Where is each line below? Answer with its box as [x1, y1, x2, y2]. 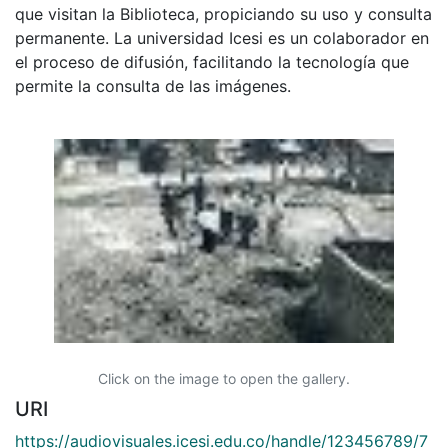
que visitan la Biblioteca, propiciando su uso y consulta [15, 3, 432, 24]
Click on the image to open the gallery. [98, 369, 350, 387]
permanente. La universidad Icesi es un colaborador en [15, 27, 429, 48]
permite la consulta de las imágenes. [15, 75, 291, 96]
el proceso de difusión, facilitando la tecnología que [15, 51, 409, 72]
